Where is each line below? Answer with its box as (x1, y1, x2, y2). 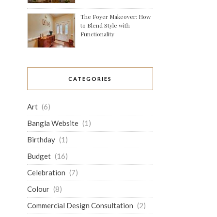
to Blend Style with (80, 21, 130, 29)
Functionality (80, 30, 114, 38)
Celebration (27, 168, 65, 177)
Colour (27, 185, 49, 193)
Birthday (27, 135, 55, 144)
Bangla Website (27, 119, 78, 127)
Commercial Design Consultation (27, 201, 133, 210)
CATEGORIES (68, 76, 112, 82)
